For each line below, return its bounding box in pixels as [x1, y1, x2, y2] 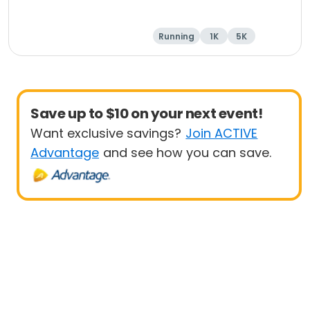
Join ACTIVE [185, 125, 258, 142]
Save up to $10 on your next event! [30, 104, 263, 123]
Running [158, 30, 194, 42]
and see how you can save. [103, 144, 272, 161]
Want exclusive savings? [30, 125, 181, 142]
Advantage [30, 144, 99, 161]
